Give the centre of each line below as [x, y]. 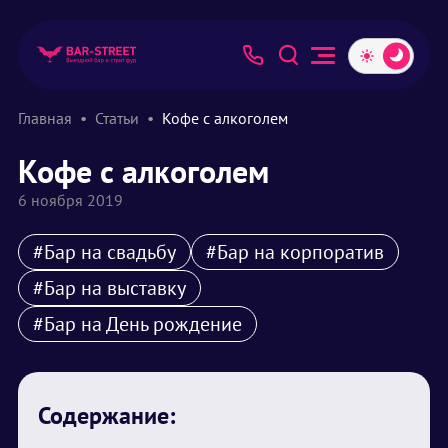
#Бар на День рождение [137, 324]
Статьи [117, 118]
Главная [45, 118]
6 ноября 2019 [70, 200]
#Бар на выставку [109, 288]
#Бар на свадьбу [104, 252]
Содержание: [106, 415]
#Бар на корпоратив [295, 252]
